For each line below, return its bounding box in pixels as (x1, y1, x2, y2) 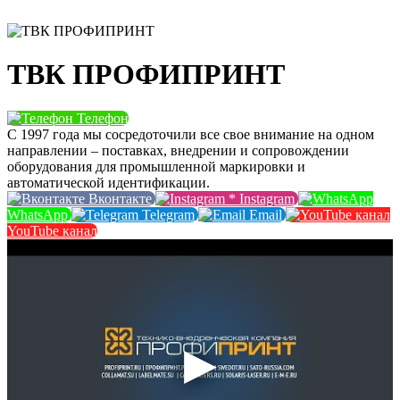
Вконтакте (88, 190, 152, 206)
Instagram (239, 190, 295, 206)
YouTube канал (7, 222, 97, 238)
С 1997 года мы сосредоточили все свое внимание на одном (7, 126, 374, 142)
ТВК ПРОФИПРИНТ (7, 58, 285, 91)
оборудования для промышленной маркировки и (7, 158, 305, 174)
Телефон (77, 110, 129, 126)
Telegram (142, 206, 195, 222)
